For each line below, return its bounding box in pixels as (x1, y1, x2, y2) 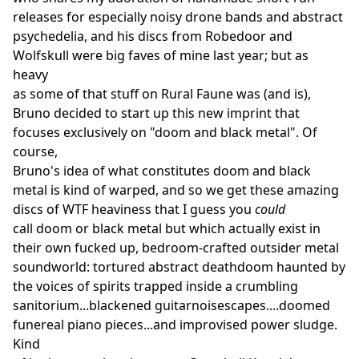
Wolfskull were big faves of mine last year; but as (13, 46, 309, 64)
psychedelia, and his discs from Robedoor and (13, 26, 292, 45)
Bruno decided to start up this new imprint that (13, 103, 300, 122)
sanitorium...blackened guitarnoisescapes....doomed (13, 296, 330, 314)
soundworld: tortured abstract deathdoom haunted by (13, 257, 345, 276)
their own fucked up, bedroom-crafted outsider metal (13, 238, 339, 256)
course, (13, 142, 58, 160)
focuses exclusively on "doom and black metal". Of (13, 123, 317, 141)
